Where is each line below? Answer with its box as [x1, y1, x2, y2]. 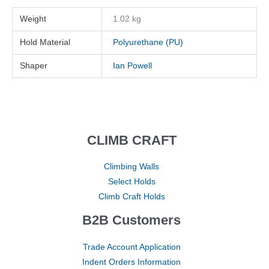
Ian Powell [113, 61, 153, 70]
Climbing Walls [104, 162, 159, 172]
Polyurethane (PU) [113, 37, 184, 47]
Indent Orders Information [82, 257, 181, 267]
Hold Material [20, 37, 71, 47]
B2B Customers [82, 213, 181, 228]
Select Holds [107, 177, 156, 187]
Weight [20, 14, 47, 23]
